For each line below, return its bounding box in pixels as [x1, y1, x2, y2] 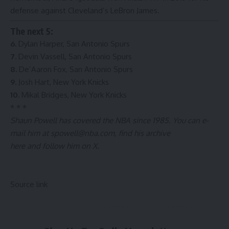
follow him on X [42, 141, 97, 151]
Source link [10, 179, 48, 189]
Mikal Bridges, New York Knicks [19, 89, 127, 100]
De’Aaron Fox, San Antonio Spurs [17, 64, 133, 74]
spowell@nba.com [51, 128, 114, 138]
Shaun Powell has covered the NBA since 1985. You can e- [10, 115, 209, 125]
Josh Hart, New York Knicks [16, 77, 109, 87]
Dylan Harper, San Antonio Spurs [16, 38, 130, 49]
